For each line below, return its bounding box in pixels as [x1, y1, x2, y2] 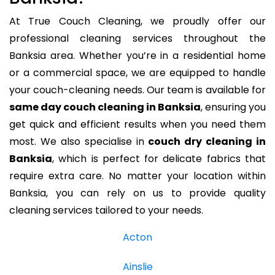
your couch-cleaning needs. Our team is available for [9, 82, 266, 97]
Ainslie [122, 259, 153, 274]
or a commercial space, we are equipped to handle [9, 65, 266, 80]
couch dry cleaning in [148, 134, 266, 149]
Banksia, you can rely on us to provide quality [9, 185, 266, 200]
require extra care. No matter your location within [9, 168, 266, 183]
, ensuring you [201, 99, 266, 114]
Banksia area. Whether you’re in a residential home [9, 48, 266, 63]
